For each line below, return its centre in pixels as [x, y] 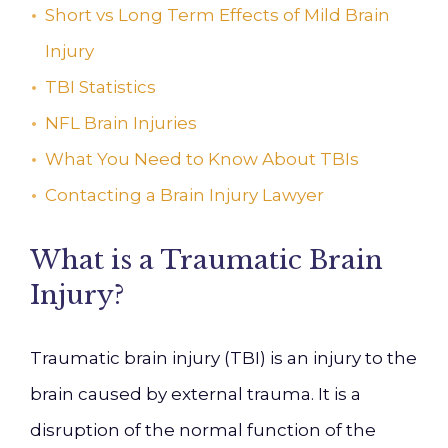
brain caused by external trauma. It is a [195, 394]
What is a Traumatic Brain [206, 260]
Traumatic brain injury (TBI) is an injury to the [223, 358]
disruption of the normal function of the [203, 430]
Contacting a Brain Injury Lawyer [184, 195]
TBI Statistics [100, 87]
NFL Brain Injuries [121, 123]
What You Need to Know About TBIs [202, 159]
